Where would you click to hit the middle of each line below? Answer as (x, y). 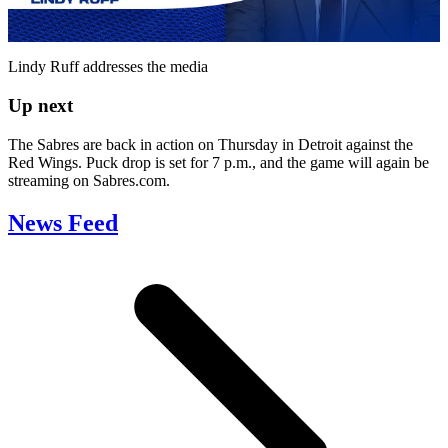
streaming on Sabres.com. (89, 180)
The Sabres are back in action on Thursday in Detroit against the (210, 144)
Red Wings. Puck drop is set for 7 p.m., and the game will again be (218, 162)
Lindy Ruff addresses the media (108, 67)
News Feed (63, 222)
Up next (40, 105)
